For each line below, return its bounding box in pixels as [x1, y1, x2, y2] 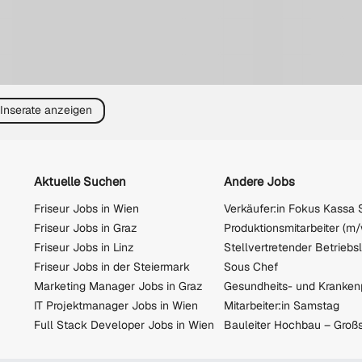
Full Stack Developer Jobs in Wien [34, 318, 214, 333]
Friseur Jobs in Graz [34, 221, 137, 236]
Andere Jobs [224, 173, 295, 189]
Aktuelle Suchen [34, 173, 126, 189]
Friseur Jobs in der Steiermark [34, 259, 190, 275]
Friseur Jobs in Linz [34, 240, 134, 255]
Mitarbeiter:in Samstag [224, 298, 339, 314]
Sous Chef [224, 259, 279, 275]
